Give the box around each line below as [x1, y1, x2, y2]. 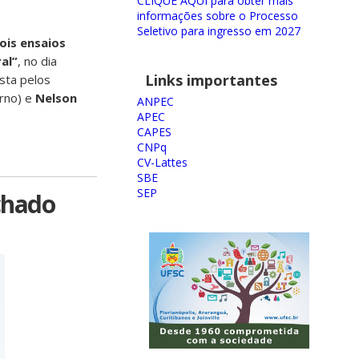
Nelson [35, 90, 77, 106]
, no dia [18, 53, 57, 69]
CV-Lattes [137, 154, 188, 170]
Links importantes [145, 70, 277, 90]
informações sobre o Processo [137, 7, 298, 23]
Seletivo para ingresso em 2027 [137, 22, 301, 38]
